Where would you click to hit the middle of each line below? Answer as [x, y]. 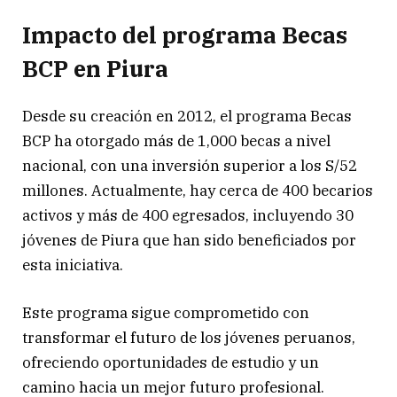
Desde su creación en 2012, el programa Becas [187, 116]
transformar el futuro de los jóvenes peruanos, [189, 337]
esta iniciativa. [73, 265]
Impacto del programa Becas [185, 35]
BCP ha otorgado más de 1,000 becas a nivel [176, 140]
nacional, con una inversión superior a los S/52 [190, 165]
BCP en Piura [95, 69]
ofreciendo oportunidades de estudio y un [171, 362]
